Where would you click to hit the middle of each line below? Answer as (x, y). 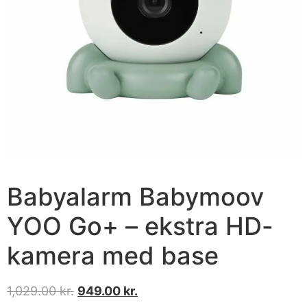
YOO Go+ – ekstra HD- (140, 226)
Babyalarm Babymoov (135, 196)
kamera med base (113, 255)
